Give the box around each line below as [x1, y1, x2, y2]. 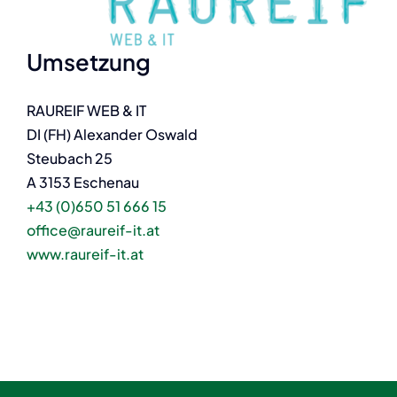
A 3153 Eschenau [26, 172, 139, 191]
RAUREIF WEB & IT [26, 100, 146, 120]
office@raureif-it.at [26, 220, 160, 239]
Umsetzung [26, 47, 151, 77]
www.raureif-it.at [26, 244, 144, 263]
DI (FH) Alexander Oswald [26, 124, 198, 144]
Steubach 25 [26, 148, 113, 167]
